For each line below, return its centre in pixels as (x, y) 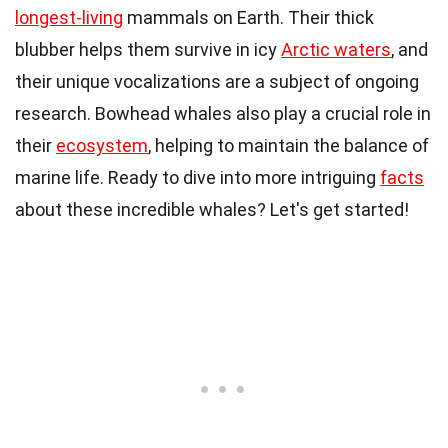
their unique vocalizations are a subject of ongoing (217, 81)
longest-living (69, 17)
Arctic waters (336, 49)
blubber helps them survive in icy (148, 49)
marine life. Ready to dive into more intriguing (197, 177)
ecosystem (102, 145)
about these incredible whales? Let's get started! (212, 209)
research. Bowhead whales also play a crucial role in (223, 113)
